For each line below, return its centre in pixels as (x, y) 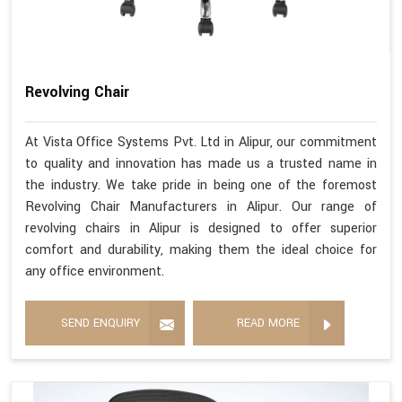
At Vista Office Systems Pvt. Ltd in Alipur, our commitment (201, 142)
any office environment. (95, 271)
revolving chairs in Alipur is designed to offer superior (201, 228)
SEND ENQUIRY (100, 323)
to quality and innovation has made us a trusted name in (201, 163)
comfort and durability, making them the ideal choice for (201, 249)
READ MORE (268, 323)
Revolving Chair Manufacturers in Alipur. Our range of (201, 206)
